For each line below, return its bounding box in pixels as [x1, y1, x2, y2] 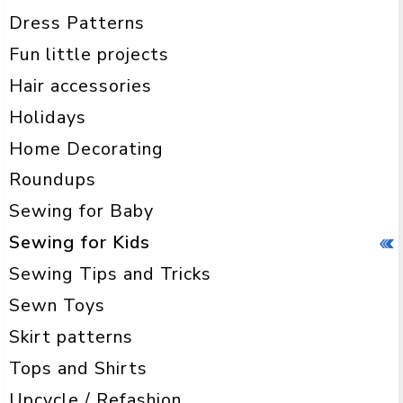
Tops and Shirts [9, 356, 148, 381]
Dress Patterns [9, 10, 145, 35]
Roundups [9, 167, 96, 193]
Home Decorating [9, 136, 164, 161]
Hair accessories [9, 73, 152, 98]
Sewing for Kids [9, 230, 150, 255]
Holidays [9, 104, 86, 130]
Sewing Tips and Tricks [9, 262, 211, 287]
